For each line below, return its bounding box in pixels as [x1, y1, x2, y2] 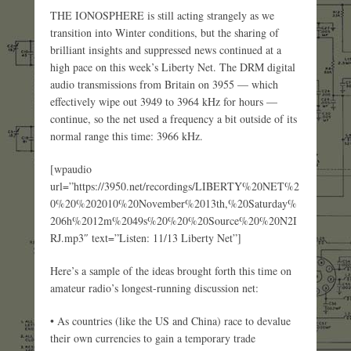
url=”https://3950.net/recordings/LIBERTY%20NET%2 [50, 178, 299, 194]
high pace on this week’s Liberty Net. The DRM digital [50, 59, 295, 74]
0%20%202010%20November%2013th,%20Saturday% [50, 195, 297, 211]
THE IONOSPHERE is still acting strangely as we [50, 7, 274, 23]
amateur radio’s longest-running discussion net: [50, 280, 259, 295]
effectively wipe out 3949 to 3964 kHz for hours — [50, 93, 277, 109]
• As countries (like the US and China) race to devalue [50, 313, 291, 328]
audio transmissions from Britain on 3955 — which [50, 76, 278, 92]
